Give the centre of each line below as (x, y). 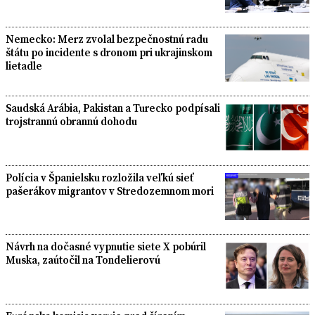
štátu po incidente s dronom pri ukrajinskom (109, 52)
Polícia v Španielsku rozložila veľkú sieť (100, 177)
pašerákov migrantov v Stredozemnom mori (110, 191)
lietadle (24, 65)
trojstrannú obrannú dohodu (71, 122)
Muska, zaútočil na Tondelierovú (83, 260)
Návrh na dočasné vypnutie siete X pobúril (106, 247)
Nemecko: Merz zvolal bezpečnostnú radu (107, 39)
